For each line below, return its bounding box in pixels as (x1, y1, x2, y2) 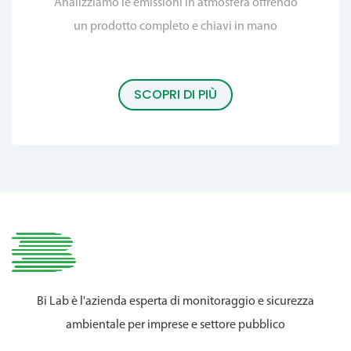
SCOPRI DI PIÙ (134, 85, 217, 104)
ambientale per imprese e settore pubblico (66, 319, 285, 332)
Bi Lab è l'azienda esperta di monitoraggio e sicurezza (37, 295, 314, 309)
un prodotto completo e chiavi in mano (74, 20, 277, 33)
